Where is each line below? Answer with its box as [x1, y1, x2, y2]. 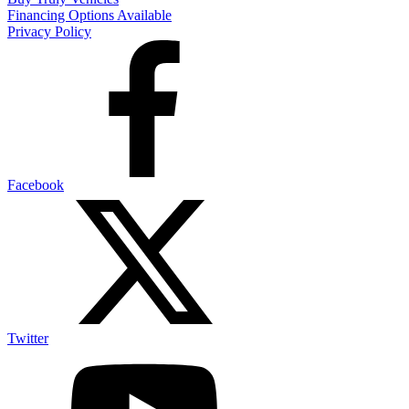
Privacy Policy [7, 24, 91, 40]
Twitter [7, 330, 48, 347]
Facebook [7, 177, 64, 194]
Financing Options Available [7, 7, 172, 24]
